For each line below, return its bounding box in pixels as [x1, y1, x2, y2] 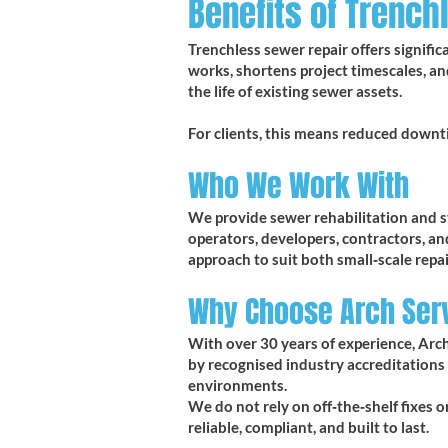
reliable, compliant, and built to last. [188, 418, 429, 436]
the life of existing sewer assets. [188, 82, 402, 100]
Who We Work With [188, 164, 409, 208]
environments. [188, 376, 287, 394]
